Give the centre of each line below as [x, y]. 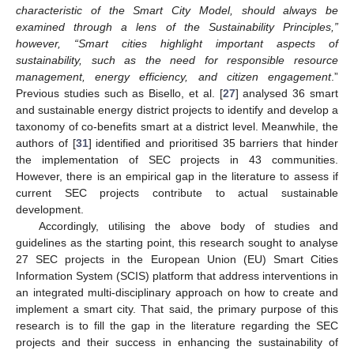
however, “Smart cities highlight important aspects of [177, 43]
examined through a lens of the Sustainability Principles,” [177, 26]
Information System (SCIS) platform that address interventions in [177, 275]
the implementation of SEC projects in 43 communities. [177, 159]
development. [50, 209]
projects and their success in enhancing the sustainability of [177, 342]
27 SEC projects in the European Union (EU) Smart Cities [177, 259]
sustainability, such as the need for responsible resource [177, 60]
